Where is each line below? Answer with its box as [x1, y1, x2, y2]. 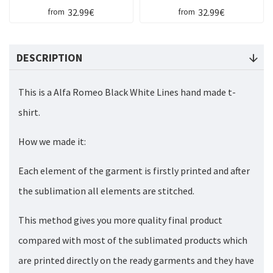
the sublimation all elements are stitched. [18, 185, 194, 197]
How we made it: [18, 135, 86, 148]
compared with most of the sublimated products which [18, 234, 247, 247]
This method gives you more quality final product [18, 214, 222, 227]
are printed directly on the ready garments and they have [18, 254, 254, 267]
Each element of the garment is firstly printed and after [18, 165, 250, 177]
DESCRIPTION [16, 51, 82, 65]
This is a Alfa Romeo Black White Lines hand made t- [18, 86, 236, 99]
